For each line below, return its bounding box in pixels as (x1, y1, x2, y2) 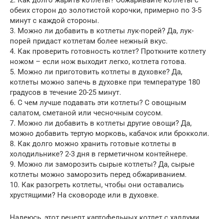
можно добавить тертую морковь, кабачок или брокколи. (10, 129, 209, 138)
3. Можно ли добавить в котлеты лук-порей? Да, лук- (10, 26, 194, 36)
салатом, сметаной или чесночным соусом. (10, 109, 163, 118)
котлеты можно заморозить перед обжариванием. (10, 170, 187, 179)
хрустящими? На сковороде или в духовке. (10, 191, 159, 200)
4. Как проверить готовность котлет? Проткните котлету (10, 47, 206, 56)
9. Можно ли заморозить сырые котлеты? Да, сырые (10, 160, 195, 169)
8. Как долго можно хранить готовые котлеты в (10, 139, 176, 149)
